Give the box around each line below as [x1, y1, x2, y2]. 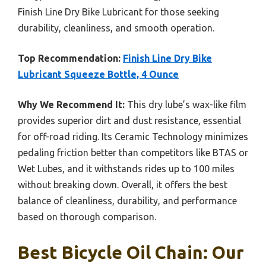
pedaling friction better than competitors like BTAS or [18, 147, 248, 158]
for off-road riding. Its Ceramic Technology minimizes [18, 131, 248, 142]
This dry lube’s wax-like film [125, 99, 246, 110]
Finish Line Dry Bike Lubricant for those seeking [18, 6, 219, 17]
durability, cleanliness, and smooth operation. [18, 22, 214, 33]
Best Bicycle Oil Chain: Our [18, 242, 244, 262]
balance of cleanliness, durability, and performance [18, 195, 237, 206]
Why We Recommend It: [18, 99, 125, 110]
